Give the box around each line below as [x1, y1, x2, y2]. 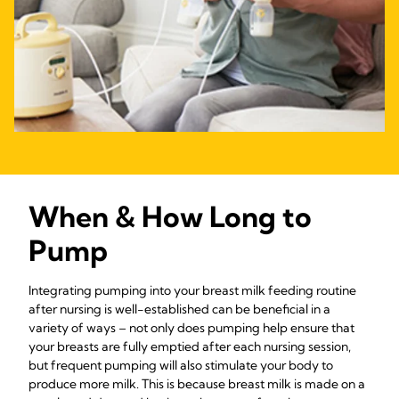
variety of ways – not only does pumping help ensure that [28, 320, 354, 336]
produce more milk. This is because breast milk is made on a [28, 376, 365, 392]
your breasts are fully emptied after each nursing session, [28, 338, 351, 354]
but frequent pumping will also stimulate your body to [28, 357, 333, 373]
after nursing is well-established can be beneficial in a [28, 301, 330, 317]
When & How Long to [28, 199, 312, 234]
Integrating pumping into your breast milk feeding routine [28, 282, 356, 298]
